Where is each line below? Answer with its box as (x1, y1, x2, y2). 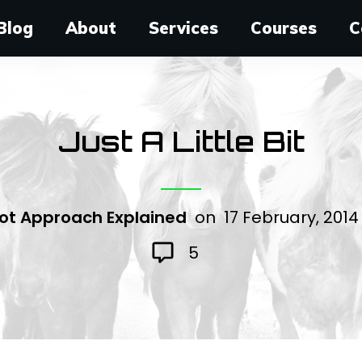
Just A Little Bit (57, 124, 305, 160)
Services (149, 17, 219, 38)
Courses (250, 17, 318, 38)
